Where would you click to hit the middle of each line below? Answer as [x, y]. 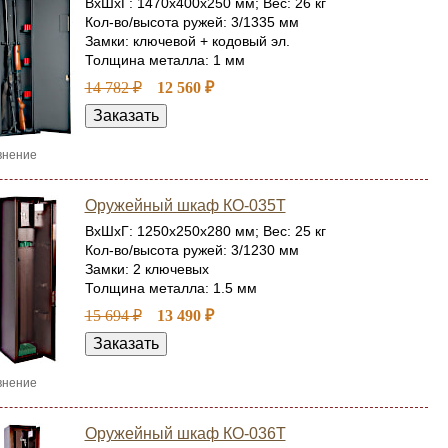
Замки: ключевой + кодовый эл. [187, 41]
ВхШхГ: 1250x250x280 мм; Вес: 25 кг [205, 231]
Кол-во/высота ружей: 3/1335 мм [191, 22]
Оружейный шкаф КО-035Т [185, 205]
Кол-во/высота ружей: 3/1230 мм [191, 250]
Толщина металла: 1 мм [164, 60]
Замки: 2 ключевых [146, 269]
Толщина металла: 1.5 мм [170, 288]
